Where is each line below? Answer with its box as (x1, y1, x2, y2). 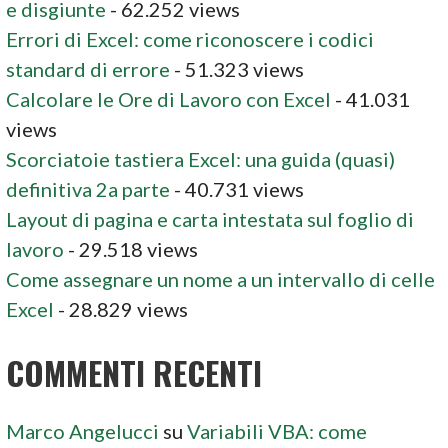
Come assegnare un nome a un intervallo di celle (6, 266, 436, 291)
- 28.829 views (54, 296, 189, 321)
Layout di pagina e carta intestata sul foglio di (6, 206, 415, 231)
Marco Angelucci (6, 418, 160, 443)
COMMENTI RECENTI (6, 348, 263, 396)
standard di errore (6, 56, 171, 81)
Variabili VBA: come (187, 418, 368, 443)
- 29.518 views (64, 236, 199, 261)
